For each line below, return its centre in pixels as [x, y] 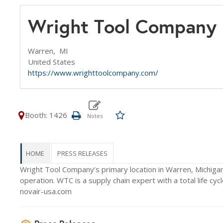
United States [52, 62]
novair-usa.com [46, 191]
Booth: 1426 [46, 115]
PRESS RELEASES [82, 153]
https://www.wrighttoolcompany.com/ [93, 73]
